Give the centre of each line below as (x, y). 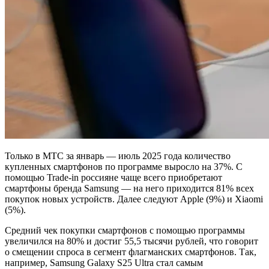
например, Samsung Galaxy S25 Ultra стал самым (104, 262)
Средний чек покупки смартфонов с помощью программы (125, 230)
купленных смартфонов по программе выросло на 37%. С (124, 166)
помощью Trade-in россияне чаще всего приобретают (113, 177)
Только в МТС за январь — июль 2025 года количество (118, 156)
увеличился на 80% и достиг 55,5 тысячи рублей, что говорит (131, 241)
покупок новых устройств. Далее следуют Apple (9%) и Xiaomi (134, 199)
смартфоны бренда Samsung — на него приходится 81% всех (129, 188)
